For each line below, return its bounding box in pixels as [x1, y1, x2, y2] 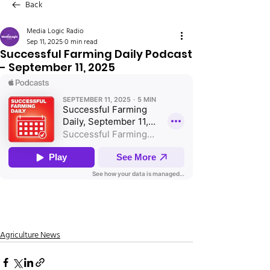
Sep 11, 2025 [27, 36, 63, 48]
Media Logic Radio [27, 25, 84, 37]
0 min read [64, 36, 98, 48]
